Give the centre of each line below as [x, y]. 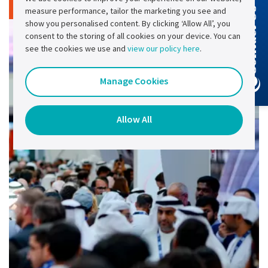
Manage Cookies [134, 81]
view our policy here [164, 48]
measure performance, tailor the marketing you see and [126, 11]
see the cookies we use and [76, 48]
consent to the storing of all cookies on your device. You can [133, 36]
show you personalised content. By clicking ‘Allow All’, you [128, 23]
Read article [43, 7]
